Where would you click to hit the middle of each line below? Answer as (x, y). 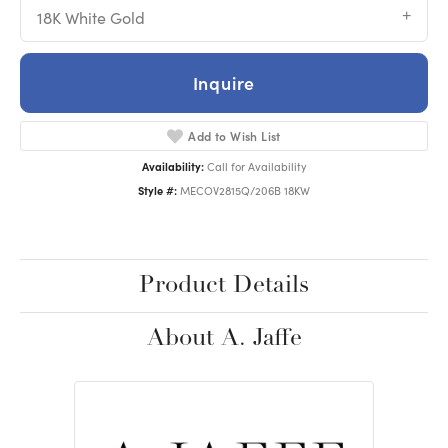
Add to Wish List (234, 135)
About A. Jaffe (224, 338)
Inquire (224, 83)
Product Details (224, 285)
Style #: (157, 190)
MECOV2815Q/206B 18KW (245, 190)
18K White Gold (91, 18)
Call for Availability (256, 166)
